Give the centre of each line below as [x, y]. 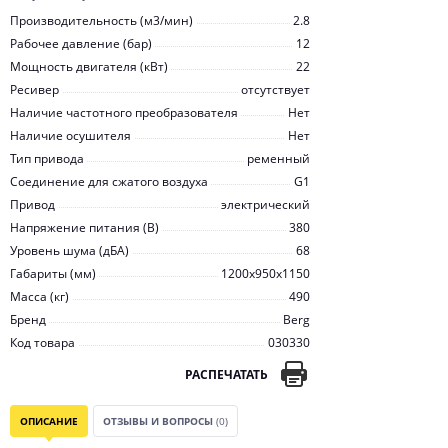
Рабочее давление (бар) [81, 43]
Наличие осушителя [70, 135]
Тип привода [47, 158]
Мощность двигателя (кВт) [89, 66]
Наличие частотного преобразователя [124, 112]
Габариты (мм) [53, 273]
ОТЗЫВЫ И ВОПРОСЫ [159, 421]
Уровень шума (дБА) [69, 250]
